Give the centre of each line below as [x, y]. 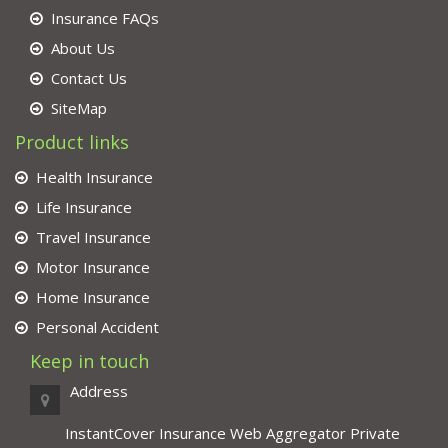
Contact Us [89, 78]
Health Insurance [94, 177]
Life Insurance [84, 207]
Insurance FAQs [105, 18]
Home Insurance [93, 297]
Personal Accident [97, 327]
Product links [72, 142]
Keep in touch [89, 361]
